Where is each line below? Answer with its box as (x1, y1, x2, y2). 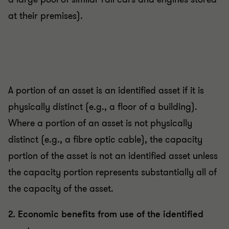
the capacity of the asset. (8, 182, 116, 195)
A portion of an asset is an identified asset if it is (8, 84, 204, 97)
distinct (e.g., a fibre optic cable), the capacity (8, 133, 202, 146)
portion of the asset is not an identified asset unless (8, 150, 218, 163)
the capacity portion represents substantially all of (8, 166, 217, 179)
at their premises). (8, 10, 83, 22)
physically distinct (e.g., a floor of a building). (8, 101, 197, 113)
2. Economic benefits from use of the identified (8, 208, 203, 221)
